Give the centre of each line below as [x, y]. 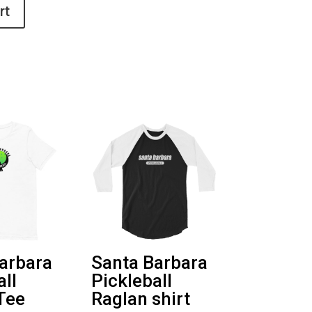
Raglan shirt [140, 299]
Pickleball [131, 281]
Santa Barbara [149, 263]
